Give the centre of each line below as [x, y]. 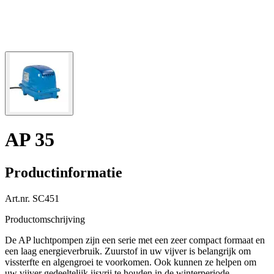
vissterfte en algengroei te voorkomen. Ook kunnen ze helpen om [131, 262]
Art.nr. [17, 198]
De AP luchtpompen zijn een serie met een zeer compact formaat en [135, 240]
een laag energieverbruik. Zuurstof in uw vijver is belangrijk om [128, 251]
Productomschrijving [45, 219]
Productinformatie [64, 172]
